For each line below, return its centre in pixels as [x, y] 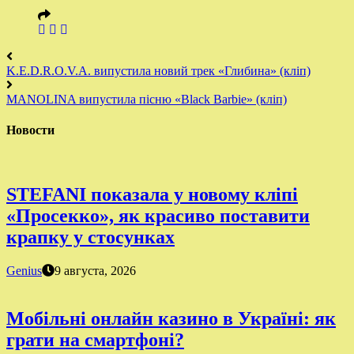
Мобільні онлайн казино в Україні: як [171, 318]
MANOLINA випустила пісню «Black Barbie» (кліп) [147, 99]
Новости [30, 130]
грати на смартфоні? [95, 339]
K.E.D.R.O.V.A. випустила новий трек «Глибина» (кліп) [158, 70]
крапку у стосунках [90, 237]
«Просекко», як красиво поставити [158, 216]
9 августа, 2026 [95, 270]
